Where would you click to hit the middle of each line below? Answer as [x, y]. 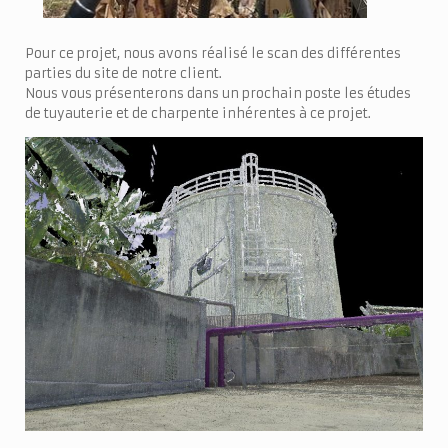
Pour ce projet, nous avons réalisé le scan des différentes [213, 54]
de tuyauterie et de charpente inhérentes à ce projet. [198, 114]
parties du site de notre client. [123, 74]
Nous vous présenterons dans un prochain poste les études [218, 94]
